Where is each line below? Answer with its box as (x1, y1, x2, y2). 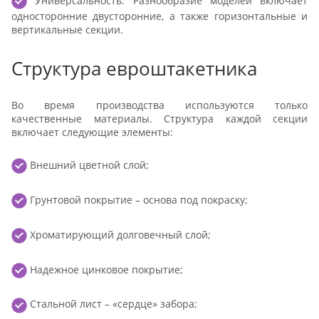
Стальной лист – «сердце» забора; (27, 297, 197, 311)
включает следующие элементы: (11, 125, 173, 140)
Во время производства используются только (11, 98, 308, 113)
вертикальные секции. (11, 23, 123, 37)
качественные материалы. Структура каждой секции (11, 112, 308, 126)
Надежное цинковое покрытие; (27, 262, 183, 276)
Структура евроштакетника (11, 56, 257, 82)
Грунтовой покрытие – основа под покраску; (27, 192, 248, 206)
